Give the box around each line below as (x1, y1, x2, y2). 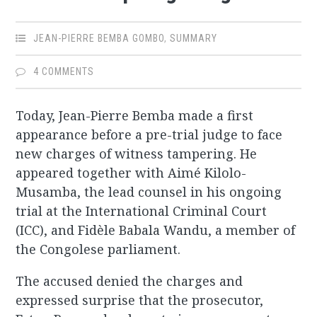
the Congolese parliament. (16, 241, 181, 258)
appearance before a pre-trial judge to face (16, 126, 283, 144)
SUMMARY (170, 33, 218, 45)
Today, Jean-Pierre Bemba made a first (16, 107, 254, 125)
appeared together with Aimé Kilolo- (16, 164, 247, 182)
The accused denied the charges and (16, 272, 243, 290)
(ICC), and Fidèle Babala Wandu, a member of (16, 221, 296, 239)
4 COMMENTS (33, 66, 95, 78)
